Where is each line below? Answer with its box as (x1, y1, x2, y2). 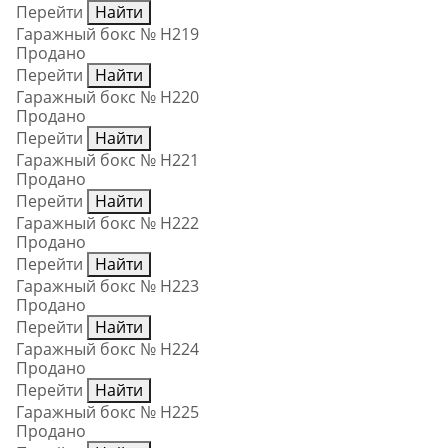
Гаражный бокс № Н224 (16, 338, 199, 361)
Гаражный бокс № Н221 (16, 149, 199, 172)
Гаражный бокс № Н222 (16, 212, 199, 235)
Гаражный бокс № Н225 (16, 401, 199, 424)
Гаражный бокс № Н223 (16, 275, 199, 298)
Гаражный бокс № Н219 (16, 23, 199, 46)
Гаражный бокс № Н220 (16, 86, 199, 109)
